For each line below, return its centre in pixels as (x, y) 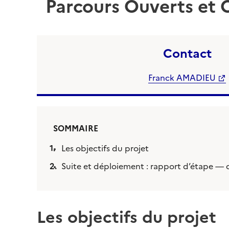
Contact (187, 53)
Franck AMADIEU (182, 78)
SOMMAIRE (76, 129)
